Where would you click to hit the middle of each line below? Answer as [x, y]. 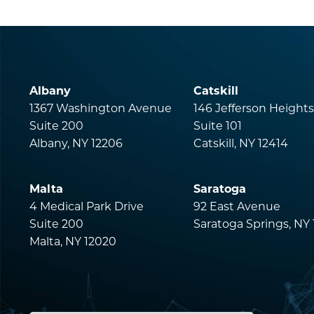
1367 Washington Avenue [100, 108]
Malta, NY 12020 [73, 241]
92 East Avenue [237, 206]
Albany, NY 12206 [76, 143]
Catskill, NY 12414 [241, 143]
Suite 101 [218, 125]
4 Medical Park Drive [86, 206]
